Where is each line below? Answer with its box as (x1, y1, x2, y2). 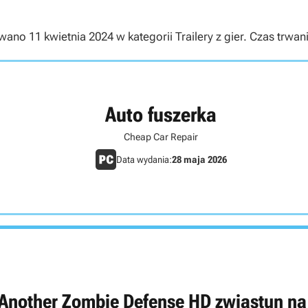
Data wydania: (115, 153, 172, 165)
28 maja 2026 (171, 153, 227, 165)
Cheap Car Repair (124, 131, 198, 142)
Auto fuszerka (105, 102, 217, 126)
